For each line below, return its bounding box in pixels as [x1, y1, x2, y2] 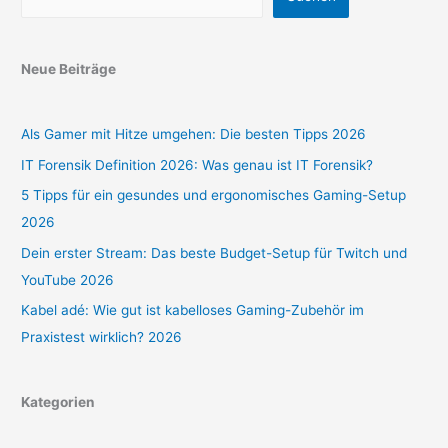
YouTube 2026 [21, 271, 115, 288]
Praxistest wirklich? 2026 [21, 328, 183, 345]
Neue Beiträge [21, 61, 117, 78]
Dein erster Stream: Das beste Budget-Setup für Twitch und [21, 244, 408, 261]
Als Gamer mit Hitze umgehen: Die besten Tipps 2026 [21, 126, 367, 143]
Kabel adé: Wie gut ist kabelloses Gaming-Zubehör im [21, 301, 365, 318]
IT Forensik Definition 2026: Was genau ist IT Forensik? [21, 156, 374, 173]
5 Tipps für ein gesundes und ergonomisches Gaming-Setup [21, 187, 407, 204]
